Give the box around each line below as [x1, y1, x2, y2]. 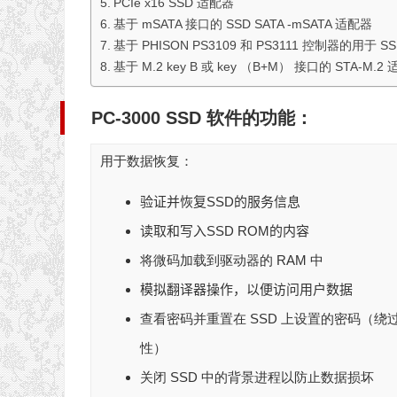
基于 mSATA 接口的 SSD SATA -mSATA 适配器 [113, 17, 372, 32]
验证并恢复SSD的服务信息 [140, 194, 300, 210]
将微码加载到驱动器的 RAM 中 [140, 253, 323, 269]
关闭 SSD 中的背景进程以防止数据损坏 [140, 370, 374, 385]
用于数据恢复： [100, 153, 193, 169]
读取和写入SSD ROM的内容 [140, 223, 309, 239]
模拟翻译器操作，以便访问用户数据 [140, 282, 353, 298]
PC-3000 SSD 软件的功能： [91, 108, 313, 128]
